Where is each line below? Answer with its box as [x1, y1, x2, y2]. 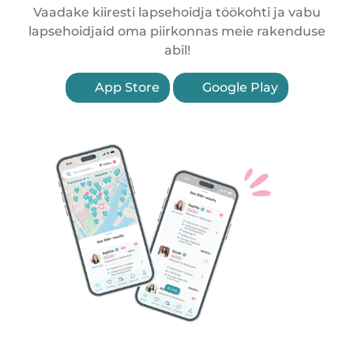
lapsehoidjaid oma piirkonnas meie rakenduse [28, 24, 326, 40]
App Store [92, 80, 160, 96]
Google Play [199, 80, 278, 96]
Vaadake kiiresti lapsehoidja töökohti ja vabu [33, 5, 321, 21]
